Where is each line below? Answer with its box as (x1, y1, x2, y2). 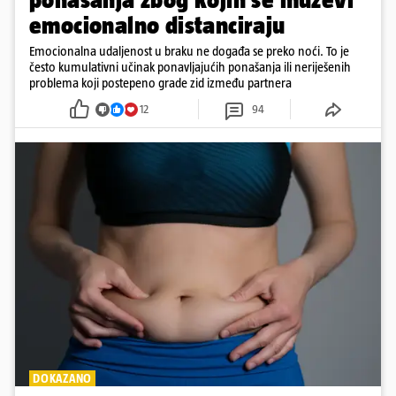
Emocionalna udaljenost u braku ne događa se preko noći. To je (29, 43, 349, 59)
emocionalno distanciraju (29, 11, 286, 40)
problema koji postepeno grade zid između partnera (29, 75, 292, 91)
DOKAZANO (33, 371, 92, 386)
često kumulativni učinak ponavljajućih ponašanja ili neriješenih (29, 59, 351, 75)
